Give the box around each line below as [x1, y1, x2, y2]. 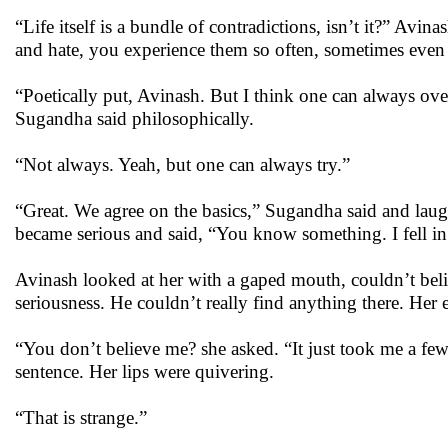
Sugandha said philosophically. [15, 108, 254, 129]
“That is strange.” [15, 407, 147, 428]
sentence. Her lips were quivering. [15, 361, 274, 382]
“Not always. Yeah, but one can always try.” [15, 154, 350, 175]
